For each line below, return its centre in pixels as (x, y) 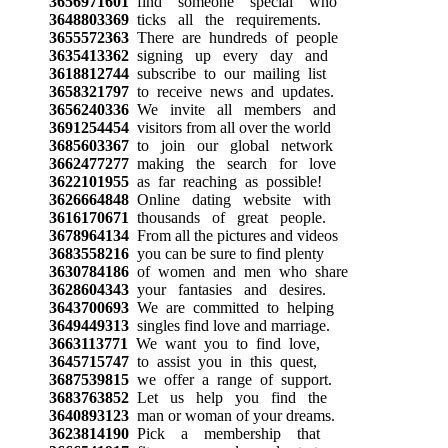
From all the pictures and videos (233, 235)
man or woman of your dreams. (231, 415)
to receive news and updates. (231, 91)
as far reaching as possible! (225, 181)
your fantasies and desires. (227, 289)
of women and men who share (238, 271)
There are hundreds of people (233, 37)
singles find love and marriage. (229, 325)
